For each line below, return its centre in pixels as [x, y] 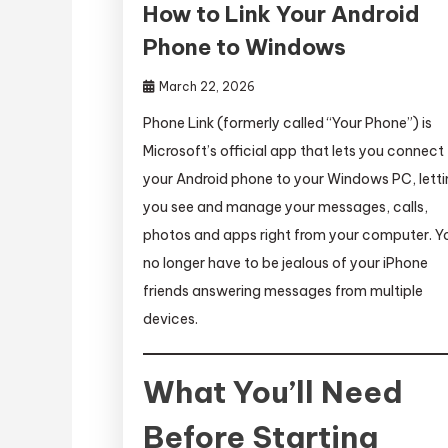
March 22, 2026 [207, 87]
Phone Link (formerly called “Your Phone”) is [288, 123]
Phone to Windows [245, 47]
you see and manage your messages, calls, [286, 207]
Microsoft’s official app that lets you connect [294, 151]
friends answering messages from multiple [283, 291]
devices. [171, 319]
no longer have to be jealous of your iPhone [286, 263]
